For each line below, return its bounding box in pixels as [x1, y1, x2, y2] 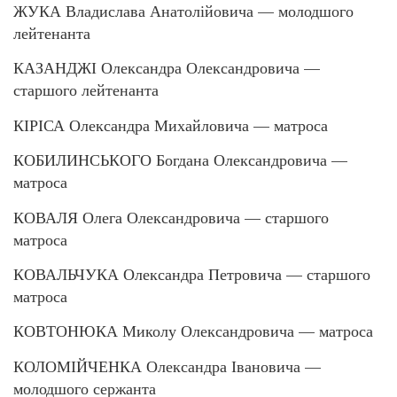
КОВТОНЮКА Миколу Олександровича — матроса [13, 320, 373, 342]
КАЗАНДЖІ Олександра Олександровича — [13, 57, 320, 79]
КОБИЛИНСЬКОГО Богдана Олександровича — [13, 149, 347, 171]
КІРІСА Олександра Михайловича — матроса [13, 113, 328, 136]
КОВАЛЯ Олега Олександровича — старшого [13, 206, 329, 228]
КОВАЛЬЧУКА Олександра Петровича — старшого [13, 263, 370, 285]
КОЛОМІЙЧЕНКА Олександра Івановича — [13, 354, 321, 377]
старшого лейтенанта [13, 79, 159, 101]
